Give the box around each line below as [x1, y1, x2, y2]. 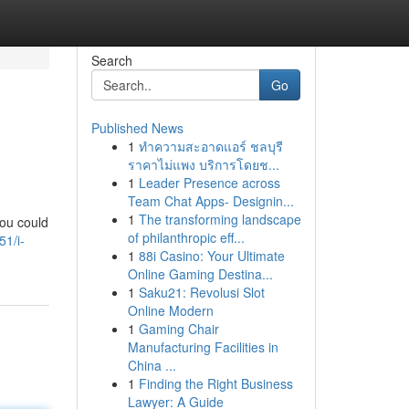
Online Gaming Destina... [127, 265, 273, 283]
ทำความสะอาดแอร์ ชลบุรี [138, 137, 283, 155]
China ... [127, 356, 176, 374]
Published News [90, 119, 184, 137]
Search [90, 51, 132, 69]
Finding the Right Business [138, 374, 293, 393]
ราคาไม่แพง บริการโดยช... [127, 155, 279, 173]
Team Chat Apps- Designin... [127, 192, 294, 210]
